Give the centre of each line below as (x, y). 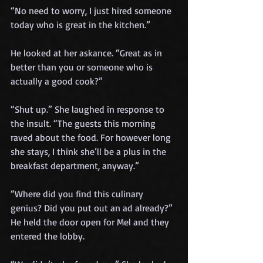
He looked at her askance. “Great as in (87, 53)
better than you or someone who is (83, 67)
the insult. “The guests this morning (84, 123)
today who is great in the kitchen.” (80, 24)
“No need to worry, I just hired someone (92, 10)
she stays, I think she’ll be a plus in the (90, 151)
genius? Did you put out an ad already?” (93, 208)
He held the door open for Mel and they (91, 222)
